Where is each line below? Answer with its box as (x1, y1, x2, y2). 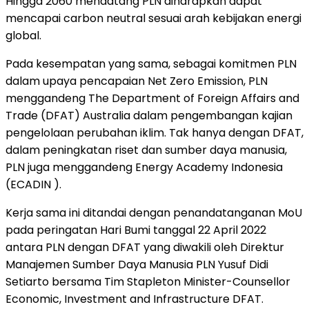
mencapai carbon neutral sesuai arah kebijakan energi (6, 10, 301, 26)
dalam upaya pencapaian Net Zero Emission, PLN (6, 72, 268, 89)
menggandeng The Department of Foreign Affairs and (6, 90, 299, 106)
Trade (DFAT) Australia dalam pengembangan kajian (6, 107, 292, 123)
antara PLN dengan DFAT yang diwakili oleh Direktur (6, 239, 284, 255)
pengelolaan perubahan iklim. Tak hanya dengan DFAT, (6, 124, 303, 141)
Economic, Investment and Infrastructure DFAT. (6, 290, 263, 307)
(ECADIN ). (6, 176, 61, 192)
